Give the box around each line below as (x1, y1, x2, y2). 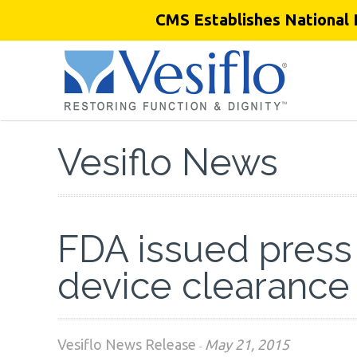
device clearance (57, 265, 350, 308)
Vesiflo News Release (57, 336, 196, 352)
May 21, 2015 (205, 336, 289, 352)
